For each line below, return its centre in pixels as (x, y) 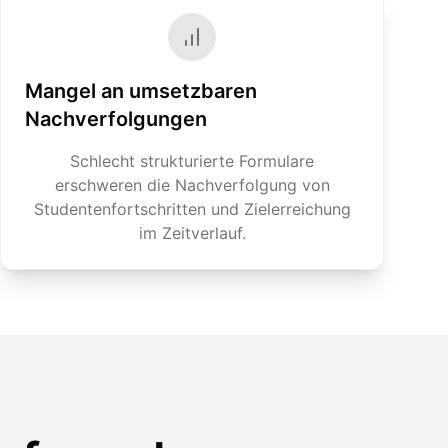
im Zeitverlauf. (192, 233)
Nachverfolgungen (116, 119)
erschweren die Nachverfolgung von (192, 185)
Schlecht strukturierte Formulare (192, 161)
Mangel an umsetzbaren (141, 91)
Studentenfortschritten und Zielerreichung (192, 209)
